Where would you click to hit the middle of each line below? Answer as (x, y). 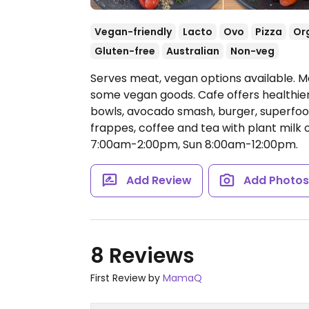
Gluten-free (125, 51)
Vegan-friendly (133, 32)
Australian (193, 51)
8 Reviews (142, 256)
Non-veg (252, 51)
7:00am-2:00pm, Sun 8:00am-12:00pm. (194, 144)
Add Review (159, 180)
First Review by (127, 278)
